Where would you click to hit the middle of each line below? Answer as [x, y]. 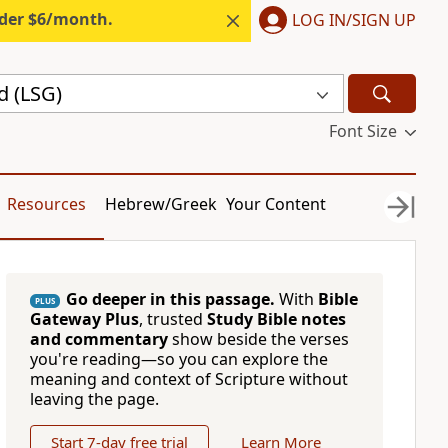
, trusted [172, 319]
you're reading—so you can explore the [178, 359]
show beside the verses [258, 339]
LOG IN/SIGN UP [354, 19]
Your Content [276, 204]
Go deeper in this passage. [170, 299]
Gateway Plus [84, 319]
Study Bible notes [276, 319]
